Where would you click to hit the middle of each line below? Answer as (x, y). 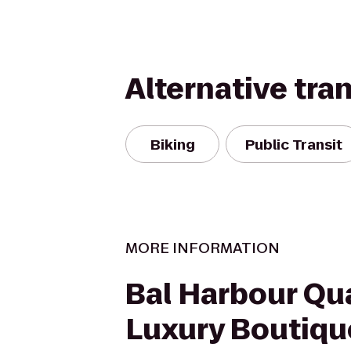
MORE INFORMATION (203, 248)
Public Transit (294, 144)
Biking (172, 144)
